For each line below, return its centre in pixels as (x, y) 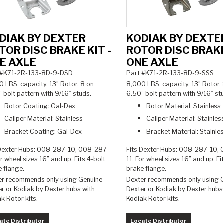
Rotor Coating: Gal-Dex (41, 106)
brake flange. (147, 168)
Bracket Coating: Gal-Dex (44, 131)
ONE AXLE (152, 62)
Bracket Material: (173, 131)
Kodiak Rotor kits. (154, 199)
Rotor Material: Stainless (184, 106)
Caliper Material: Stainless (44, 118)
